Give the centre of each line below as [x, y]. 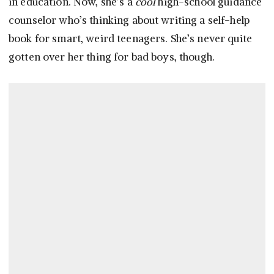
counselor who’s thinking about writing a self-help [129, 20]
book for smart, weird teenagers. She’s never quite [131, 39]
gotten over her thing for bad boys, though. [112, 57]
